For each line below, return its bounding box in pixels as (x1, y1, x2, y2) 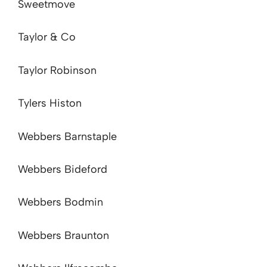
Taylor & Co (18, 30, 76, 44)
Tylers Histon (18, 97, 82, 110)
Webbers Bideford (18, 162, 107, 176)
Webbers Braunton (18, 228, 109, 242)
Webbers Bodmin (18, 195, 103, 209)
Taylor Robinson (18, 63, 97, 77)
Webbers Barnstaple (18, 129, 117, 143)
